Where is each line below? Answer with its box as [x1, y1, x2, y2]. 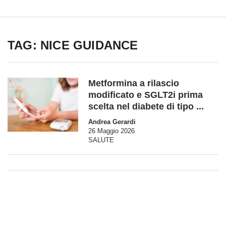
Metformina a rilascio [88, 78, 179, 88]
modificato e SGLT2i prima [88, 90, 203, 100]
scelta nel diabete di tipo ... [88, 101, 204, 111]
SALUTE [88, 136, 114, 144]
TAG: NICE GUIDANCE [8, 38, 138, 52]
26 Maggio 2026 [88, 127, 135, 135]
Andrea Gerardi [88, 118, 136, 126]
